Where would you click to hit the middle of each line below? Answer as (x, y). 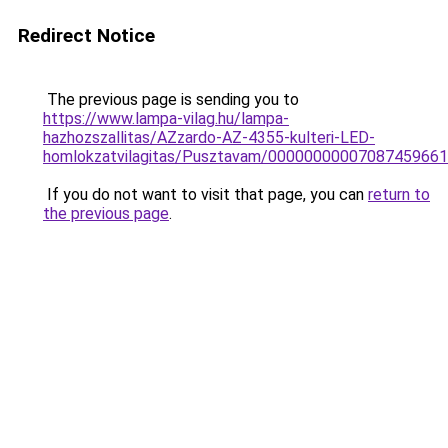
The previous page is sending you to (171, 99)
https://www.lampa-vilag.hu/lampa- (166, 118)
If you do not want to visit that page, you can (205, 194)
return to (399, 194)
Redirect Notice (86, 35)
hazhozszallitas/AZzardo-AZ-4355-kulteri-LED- (209, 137)
